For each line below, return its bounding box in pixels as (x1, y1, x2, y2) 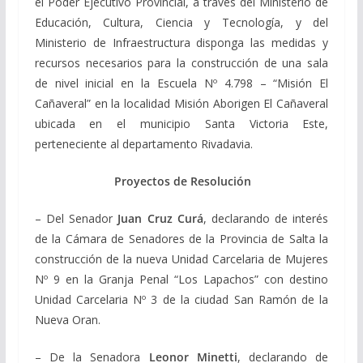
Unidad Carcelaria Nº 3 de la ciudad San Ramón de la (34, 291, 329, 307)
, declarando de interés (203, 210, 329, 226)
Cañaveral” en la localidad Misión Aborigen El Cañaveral (34, 95, 329, 111)
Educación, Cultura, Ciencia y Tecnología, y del (34, 14, 329, 30)
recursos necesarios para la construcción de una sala (34, 54, 329, 70)
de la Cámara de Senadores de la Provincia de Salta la (34, 230, 329, 246)
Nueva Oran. (34, 311, 104, 327)
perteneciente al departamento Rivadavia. (34, 135, 253, 152)
